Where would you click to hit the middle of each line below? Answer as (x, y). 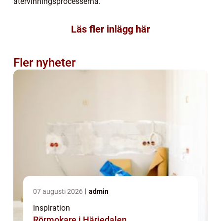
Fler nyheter (44, 63)
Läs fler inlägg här (110, 29)
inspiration (52, 208)
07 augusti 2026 (59, 192)
